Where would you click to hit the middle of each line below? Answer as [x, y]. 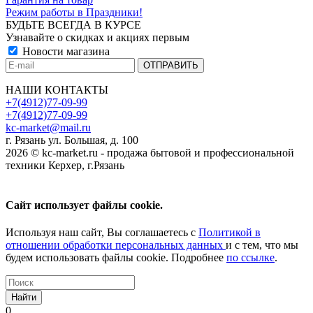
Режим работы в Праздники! [74, 12]
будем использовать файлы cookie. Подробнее [116, 258]
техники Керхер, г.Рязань [65, 165]
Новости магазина [65, 51]
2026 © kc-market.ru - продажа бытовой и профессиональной [150, 152]
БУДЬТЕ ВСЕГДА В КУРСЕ [73, 24]
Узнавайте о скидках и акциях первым [97, 37]
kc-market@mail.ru [48, 127]
